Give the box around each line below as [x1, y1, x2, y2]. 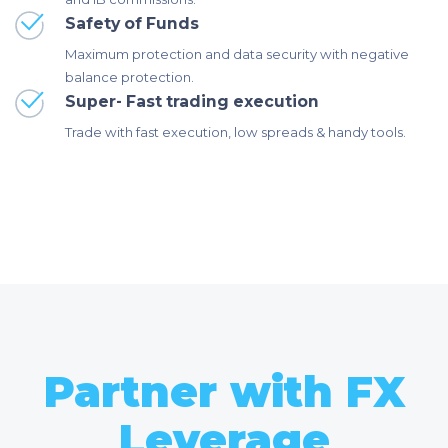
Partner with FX [43, 366, 405, 419]
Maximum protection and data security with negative [65, 46, 409, 63]
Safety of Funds [65, 14, 199, 34]
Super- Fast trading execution [65, 92, 319, 112]
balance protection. [65, 69, 194, 86]
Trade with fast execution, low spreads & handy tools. [65, 124, 406, 141]
